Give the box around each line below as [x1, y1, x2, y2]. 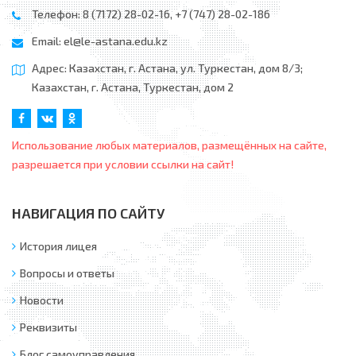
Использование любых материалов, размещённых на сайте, [12, 138, 327, 153]
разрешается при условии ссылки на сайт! [12, 157, 234, 172]
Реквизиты [20, 320, 77, 335]
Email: [32, 34, 64, 48]
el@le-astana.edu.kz [64, 34, 168, 48]
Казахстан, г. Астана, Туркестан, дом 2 [32, 80, 234, 95]
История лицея [20, 239, 97, 253]
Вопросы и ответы [20, 266, 114, 281]
